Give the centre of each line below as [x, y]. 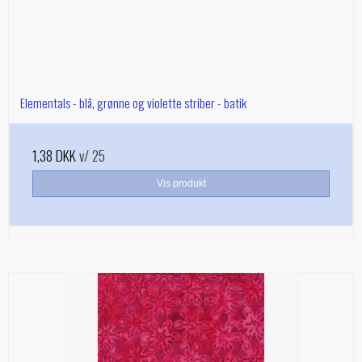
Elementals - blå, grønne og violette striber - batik [133, 103]
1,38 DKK [54, 156]
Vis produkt [181, 184]
